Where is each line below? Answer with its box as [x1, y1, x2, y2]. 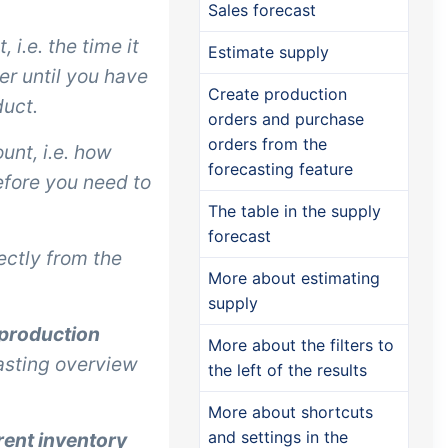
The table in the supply [208, 201, 381, 221]
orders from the [208, 134, 327, 154]
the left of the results [208, 360, 367, 380]
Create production [208, 84, 347, 104]
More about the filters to [208, 335, 394, 355]
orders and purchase [208, 109, 364, 129]
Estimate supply [208, 42, 329, 62]
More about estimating [208, 268, 380, 288]
